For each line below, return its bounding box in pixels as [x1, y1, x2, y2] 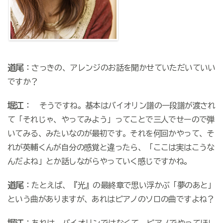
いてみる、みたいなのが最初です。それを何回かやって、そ [7, 129, 215, 138]
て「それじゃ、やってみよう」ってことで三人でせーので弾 [7, 115, 215, 124]
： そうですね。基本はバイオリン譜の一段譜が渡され [23, 102, 216, 110]
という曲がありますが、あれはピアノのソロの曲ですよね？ [7, 195, 215, 204]
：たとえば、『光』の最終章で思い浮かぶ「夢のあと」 [23, 181, 216, 190]
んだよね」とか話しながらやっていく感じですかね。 [7, 157, 192, 166]
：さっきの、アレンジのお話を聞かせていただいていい [23, 64, 216, 72]
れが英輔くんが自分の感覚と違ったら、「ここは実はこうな [7, 143, 215, 152]
